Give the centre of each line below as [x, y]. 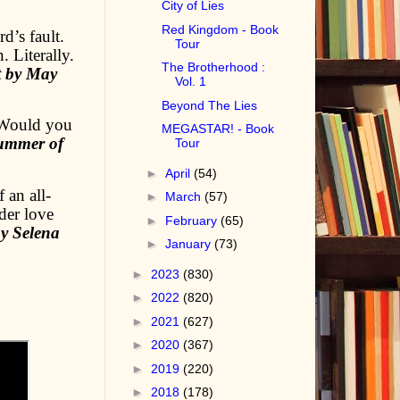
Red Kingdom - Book [221, 29]
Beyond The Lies [210, 105]
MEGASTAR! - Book [218, 129]
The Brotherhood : [214, 67]
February [193, 220]
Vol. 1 [191, 82]
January [190, 244]
